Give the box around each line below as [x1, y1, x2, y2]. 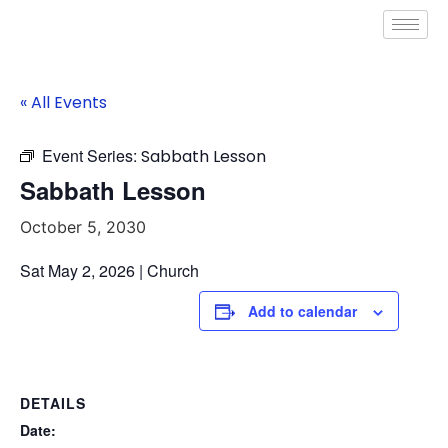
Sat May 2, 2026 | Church [20, 259, 199, 282]
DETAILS [20, 393, 86, 413]
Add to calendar [248, 301, 357, 321]
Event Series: [42, 144, 141, 167]
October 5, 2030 [20, 217, 146, 237]
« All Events [20, 91, 107, 114]
